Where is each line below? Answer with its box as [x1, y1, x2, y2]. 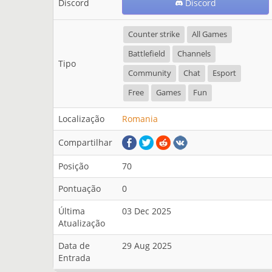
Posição [58, 160, 89, 172]
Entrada [58, 252, 90, 263]
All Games [192, 29, 227, 39]
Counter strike [128, 29, 180, 39]
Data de [58, 240, 90, 251]
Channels [177, 49, 211, 59]
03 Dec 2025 [122, 205, 171, 217]
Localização [58, 113, 104, 124]
